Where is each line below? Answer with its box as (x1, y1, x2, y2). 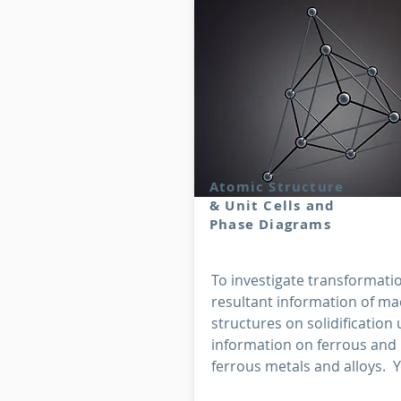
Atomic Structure (209, 177, 345, 196)
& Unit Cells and (209, 196, 336, 215)
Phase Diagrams (209, 215, 331, 234)
